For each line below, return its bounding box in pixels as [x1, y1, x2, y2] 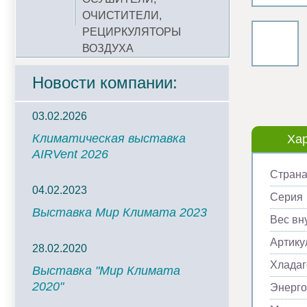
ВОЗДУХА [82, 42, 134, 54]
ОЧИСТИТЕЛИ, [82, 10, 162, 21]
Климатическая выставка [32, 132, 186, 145]
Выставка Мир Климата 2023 [32, 206, 207, 219]
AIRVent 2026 [32, 147, 108, 161]
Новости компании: [32, 73, 177, 92]
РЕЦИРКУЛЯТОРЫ [82, 26, 181, 38]
